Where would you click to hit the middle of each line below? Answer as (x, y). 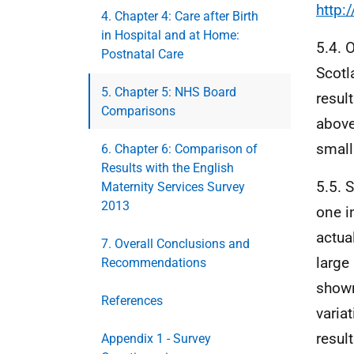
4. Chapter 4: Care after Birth (180, 16)
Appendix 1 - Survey (156, 339)
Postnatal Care (142, 54)
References (132, 301)
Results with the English (168, 168)
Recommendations (154, 263)
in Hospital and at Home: (170, 35)
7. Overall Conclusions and (175, 244)
